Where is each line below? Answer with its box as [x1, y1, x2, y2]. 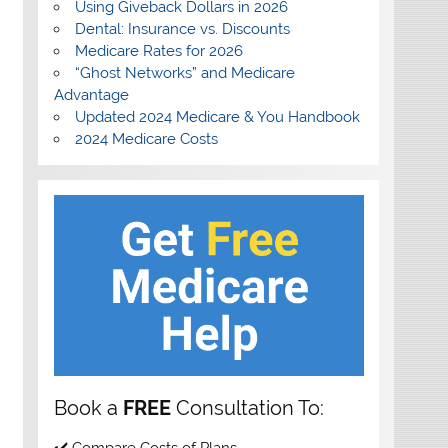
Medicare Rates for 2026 [74, 41, 243, 60]
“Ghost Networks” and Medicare [74, 63, 295, 82]
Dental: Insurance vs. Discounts [74, 19, 290, 38]
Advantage [53, 85, 129, 104]
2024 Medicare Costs [74, 129, 218, 148]
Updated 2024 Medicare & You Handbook [74, 107, 360, 126]
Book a [53, 396, 123, 421]
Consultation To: [170, 396, 324, 421]
